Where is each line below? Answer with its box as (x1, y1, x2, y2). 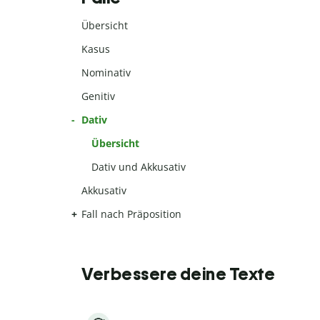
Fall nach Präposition (81, 207, 181, 221)
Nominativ (81, 66, 131, 80)
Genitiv (81, 89, 115, 104)
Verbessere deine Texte (81, 264, 275, 285)
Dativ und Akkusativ (91, 160, 186, 174)
